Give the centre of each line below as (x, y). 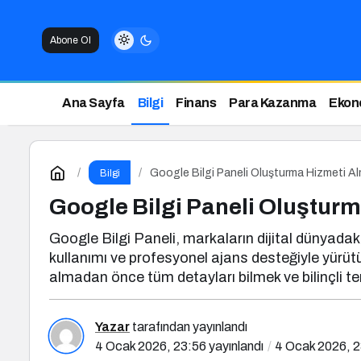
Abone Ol (71, 40)
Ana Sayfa (93, 103)
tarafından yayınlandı (189, 327)
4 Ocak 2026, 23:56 (151, 346)
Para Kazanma (272, 103)
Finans (196, 103)
